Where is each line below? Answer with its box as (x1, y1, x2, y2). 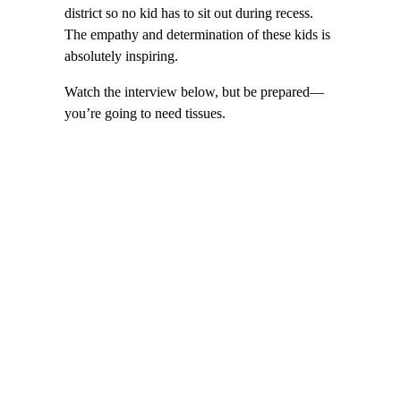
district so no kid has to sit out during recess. (64, 4, 313, 21)
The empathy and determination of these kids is (64, 26, 330, 43)
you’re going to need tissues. (64, 105, 226, 122)
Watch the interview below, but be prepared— (64, 83, 324, 100)
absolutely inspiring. (64, 47, 178, 64)
